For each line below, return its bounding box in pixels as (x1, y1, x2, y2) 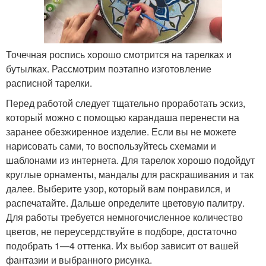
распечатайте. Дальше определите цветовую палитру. (6, 195, 245, 210)
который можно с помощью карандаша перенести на (6, 110, 239, 124)
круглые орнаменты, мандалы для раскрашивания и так (6, 167, 254, 181)
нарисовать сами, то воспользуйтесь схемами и (6, 138, 216, 153)
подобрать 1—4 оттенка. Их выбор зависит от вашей (6, 238, 239, 252)
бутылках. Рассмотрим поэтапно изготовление (6, 61, 211, 75)
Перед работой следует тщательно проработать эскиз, (6, 96, 245, 110)
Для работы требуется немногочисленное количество (6, 210, 243, 224)
